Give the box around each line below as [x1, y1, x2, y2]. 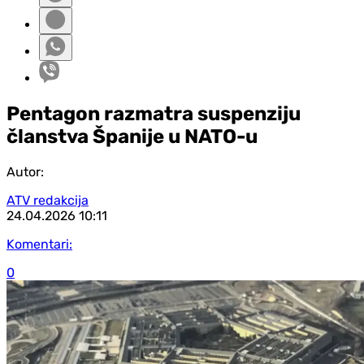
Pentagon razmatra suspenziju [6, 102, 301, 125]
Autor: [6, 163, 44, 180]
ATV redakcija [6, 192, 89, 208]
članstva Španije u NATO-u [6, 124, 258, 148]
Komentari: [6, 236, 72, 252]
